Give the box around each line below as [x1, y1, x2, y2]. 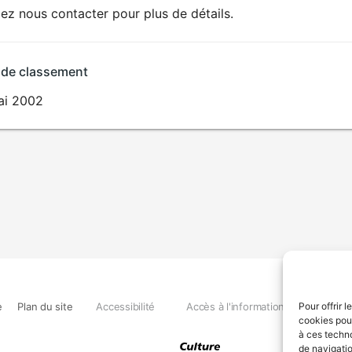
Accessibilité [96, 299, 156, 313]
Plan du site [17, 299, 73, 313]
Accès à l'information [186, 299, 285, 313]
